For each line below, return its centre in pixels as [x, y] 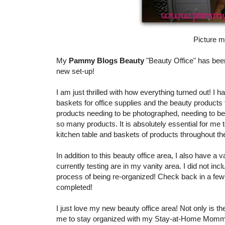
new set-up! [75, 71]
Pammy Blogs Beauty [107, 61]
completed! [74, 187]
